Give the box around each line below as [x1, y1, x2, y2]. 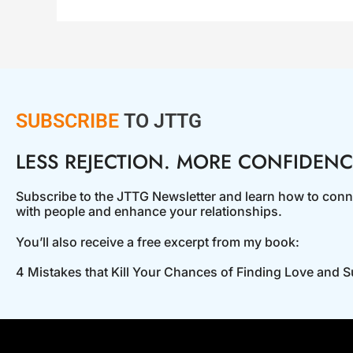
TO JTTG [119, 109, 202, 132]
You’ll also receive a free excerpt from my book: [16, 233, 299, 250]
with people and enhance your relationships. [16, 203, 282, 219]
